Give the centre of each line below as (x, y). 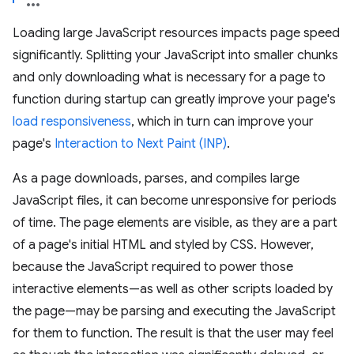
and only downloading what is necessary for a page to (169, 77)
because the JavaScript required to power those (153, 267)
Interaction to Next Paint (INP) (141, 144)
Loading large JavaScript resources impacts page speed (176, 33)
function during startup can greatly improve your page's (174, 100)
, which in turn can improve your (222, 122)
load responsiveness (72, 122)
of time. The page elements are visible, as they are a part (175, 223)
